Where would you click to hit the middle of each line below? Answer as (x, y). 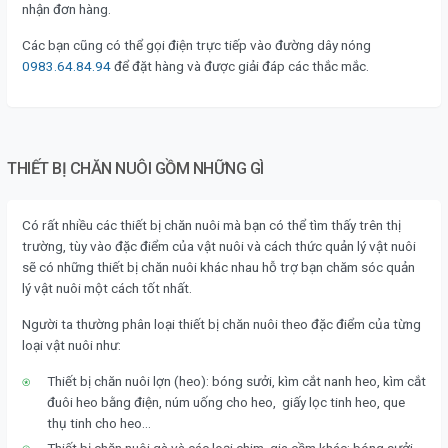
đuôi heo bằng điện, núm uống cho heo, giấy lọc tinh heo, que (226, 402)
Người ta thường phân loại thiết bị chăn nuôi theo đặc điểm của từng (221, 324)
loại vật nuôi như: (71, 345)
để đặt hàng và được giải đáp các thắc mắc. (241, 66)
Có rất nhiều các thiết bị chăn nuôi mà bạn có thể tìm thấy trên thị (211, 225)
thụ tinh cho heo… (99, 423)
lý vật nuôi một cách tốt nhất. (107, 288)
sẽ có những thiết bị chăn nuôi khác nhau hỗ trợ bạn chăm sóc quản (218, 267)
